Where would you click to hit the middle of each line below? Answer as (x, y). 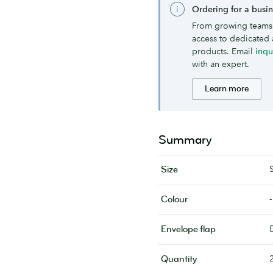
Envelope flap (188, 229)
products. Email (224, 51)
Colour (174, 199)
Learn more (227, 88)
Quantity (179, 259)
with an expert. (221, 64)
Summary (185, 140)
